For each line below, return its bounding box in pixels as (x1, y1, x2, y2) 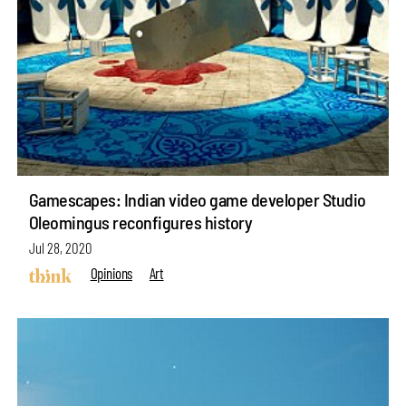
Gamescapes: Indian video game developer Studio (28, 188, 366, 210)
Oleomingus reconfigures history (28, 210, 253, 233)
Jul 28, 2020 (28, 238, 92, 257)
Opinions (90, 264, 132, 283)
